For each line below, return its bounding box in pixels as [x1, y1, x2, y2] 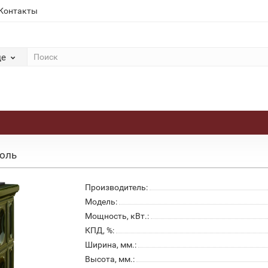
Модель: [84, 197, 117, 206]
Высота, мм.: [84, 254, 135, 264]
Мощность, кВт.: [84, 211, 149, 221]
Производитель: [84, 182, 148, 192]
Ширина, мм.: [84, 240, 136, 249]
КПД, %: [84, 226, 114, 235]
